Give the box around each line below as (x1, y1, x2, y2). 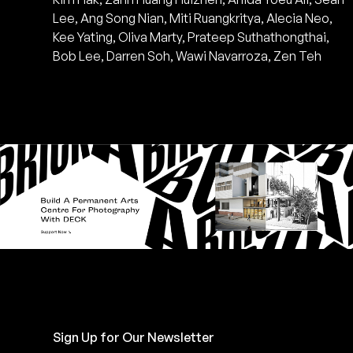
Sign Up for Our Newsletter (53, 329, 215, 345)
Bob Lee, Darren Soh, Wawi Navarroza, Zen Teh (53, 47, 322, 64)
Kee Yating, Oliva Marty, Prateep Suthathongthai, (53, 28, 330, 45)
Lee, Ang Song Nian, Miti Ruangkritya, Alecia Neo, (53, 9, 333, 26)
